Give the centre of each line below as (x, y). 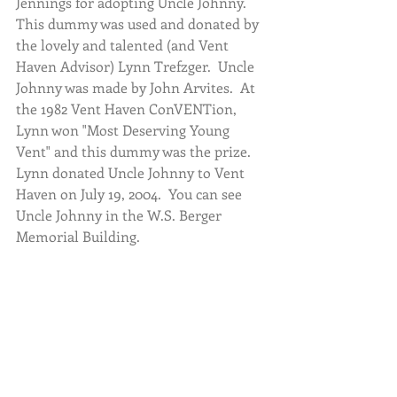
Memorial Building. (78, 237)
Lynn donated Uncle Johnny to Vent (132, 173)
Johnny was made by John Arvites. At (137, 88)
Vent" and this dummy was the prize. (137, 152)
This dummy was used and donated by (139, 24)
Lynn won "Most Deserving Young (125, 130)
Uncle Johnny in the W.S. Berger (121, 215)
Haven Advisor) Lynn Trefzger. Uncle (137, 66)
